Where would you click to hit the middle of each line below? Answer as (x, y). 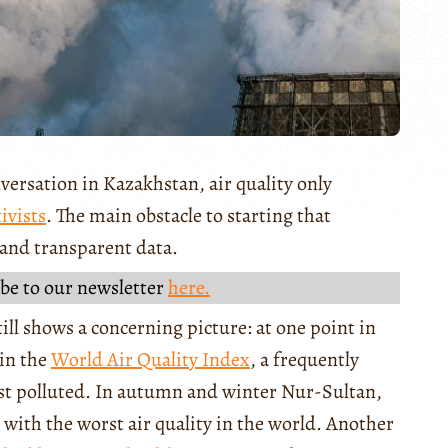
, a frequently (304, 359)
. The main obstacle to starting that (188, 215)
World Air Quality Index (150, 359)
